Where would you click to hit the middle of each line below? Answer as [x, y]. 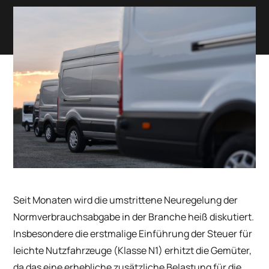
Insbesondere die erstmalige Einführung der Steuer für [133, 234]
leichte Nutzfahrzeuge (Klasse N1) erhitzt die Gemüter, [133, 251]
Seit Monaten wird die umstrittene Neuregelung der [126, 200]
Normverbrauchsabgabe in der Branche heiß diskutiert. [134, 217]
